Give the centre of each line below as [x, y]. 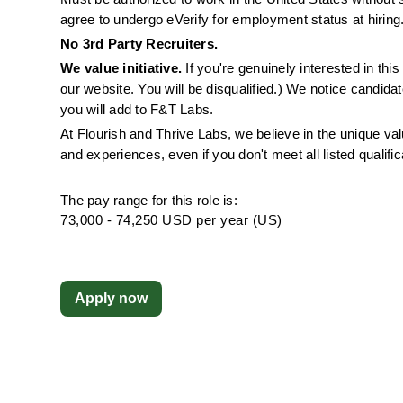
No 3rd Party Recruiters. [141, 44]
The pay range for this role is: [149, 200]
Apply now [112, 298]
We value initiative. [121, 68]
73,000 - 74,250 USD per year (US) [171, 220]
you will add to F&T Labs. [137, 110]
